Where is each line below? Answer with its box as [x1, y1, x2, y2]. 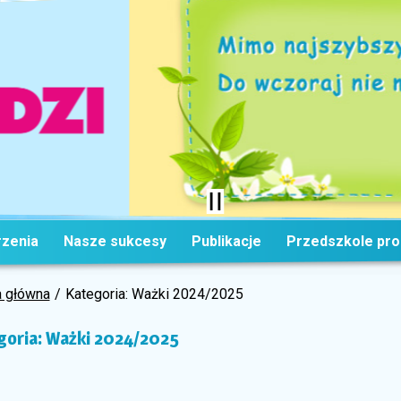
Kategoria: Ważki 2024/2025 [64, 286, 243, 303]
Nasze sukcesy [63, 233, 166, 250]
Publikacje [192, 233, 262, 250]
